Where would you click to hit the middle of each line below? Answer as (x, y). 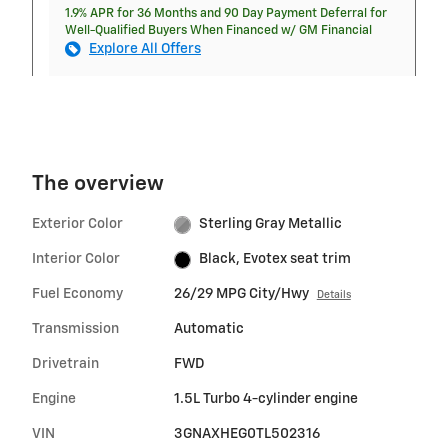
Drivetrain (65, 364)
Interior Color (76, 259)
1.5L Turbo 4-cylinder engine (265, 399)
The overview (98, 185)
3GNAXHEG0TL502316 (246, 434)
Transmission (75, 329)
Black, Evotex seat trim (275, 259)
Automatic (208, 329)
